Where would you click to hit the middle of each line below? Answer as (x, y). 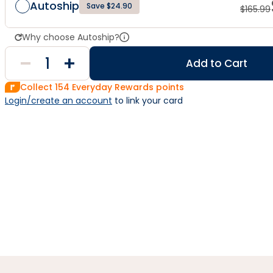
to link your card (147, 101)
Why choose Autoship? (71, 37)
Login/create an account (58, 101)
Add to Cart (217, 63)
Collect (37, 87)
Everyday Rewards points (127, 87)
